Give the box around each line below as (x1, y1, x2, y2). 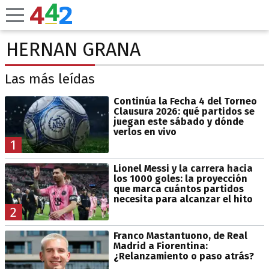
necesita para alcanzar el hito (113, 193, 253, 205)
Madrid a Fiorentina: (113, 240, 208, 252)
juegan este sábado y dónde (113, 115, 244, 127)
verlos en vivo (113, 125, 177, 138)
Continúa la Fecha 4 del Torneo (113, 95, 257, 107)
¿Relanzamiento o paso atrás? (113, 250, 254, 262)
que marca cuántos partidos (113, 183, 244, 195)
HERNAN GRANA (6, 38, 141, 61)
